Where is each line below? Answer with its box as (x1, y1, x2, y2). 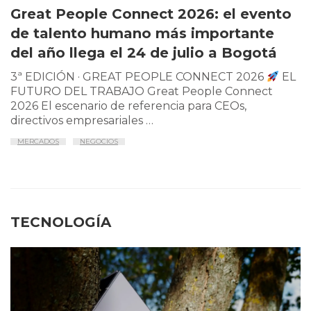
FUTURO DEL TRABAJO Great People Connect (10, 85, 273, 99)
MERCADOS (17, 137, 59, 146)
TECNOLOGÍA (10, 214, 111, 231)
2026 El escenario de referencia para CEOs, (10, 99, 246, 113)
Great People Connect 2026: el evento (10, 6, 292, 23)
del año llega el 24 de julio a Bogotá (10, 44, 277, 62)
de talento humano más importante (10, 25, 274, 42)
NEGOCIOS (80, 137, 118, 146)
